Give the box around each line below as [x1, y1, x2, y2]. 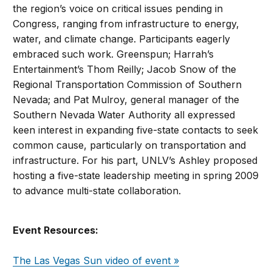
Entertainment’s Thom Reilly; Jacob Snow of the [13, 63, 237, 75]
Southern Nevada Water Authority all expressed [13, 109, 236, 121]
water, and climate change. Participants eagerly [13, 33, 231, 45]
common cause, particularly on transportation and [13, 139, 246, 151]
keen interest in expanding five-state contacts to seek [13, 124, 259, 136]
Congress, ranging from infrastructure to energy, [13, 18, 240, 30]
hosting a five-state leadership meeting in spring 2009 [13, 169, 259, 182]
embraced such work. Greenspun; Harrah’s [13, 48, 214, 60]
